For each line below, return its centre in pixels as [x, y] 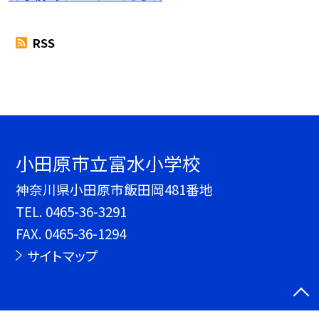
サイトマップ [62, 256]
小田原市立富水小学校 [109, 163]
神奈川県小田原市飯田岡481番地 [115, 189]
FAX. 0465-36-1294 [71, 234]
